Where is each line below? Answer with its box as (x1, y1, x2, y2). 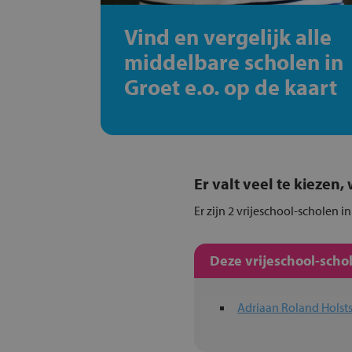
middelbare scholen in (124, 48, 344, 75)
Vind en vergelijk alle (124, 23, 332, 50)
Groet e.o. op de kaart (124, 73, 338, 101)
